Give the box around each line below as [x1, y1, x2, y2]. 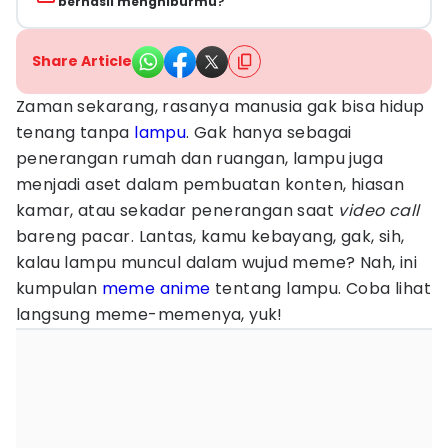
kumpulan [16, 277, 102, 300]
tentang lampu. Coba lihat [210, 277, 432, 300]
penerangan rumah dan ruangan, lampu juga [16, 147, 383, 170]
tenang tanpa [16, 121, 135, 144]
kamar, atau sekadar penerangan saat [16, 199, 339, 222]
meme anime [101, 277, 211, 300]
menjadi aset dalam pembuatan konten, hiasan [16, 173, 405, 196]
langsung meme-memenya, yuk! [16, 303, 283, 326]
